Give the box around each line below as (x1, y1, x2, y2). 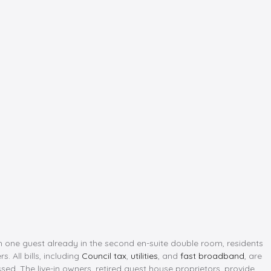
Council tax (82, 250, 126, 261)
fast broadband (180, 250, 244, 261)
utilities (131, 250, 158, 261)
